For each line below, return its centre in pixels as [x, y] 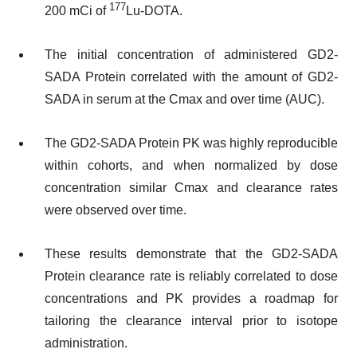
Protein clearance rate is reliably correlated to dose [191, 276]
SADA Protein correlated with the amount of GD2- [191, 77]
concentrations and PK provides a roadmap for [191, 298]
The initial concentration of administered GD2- [191, 55]
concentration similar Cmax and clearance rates [191, 187]
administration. [86, 343]
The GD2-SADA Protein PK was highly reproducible [191, 143]
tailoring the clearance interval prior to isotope [191, 320]
